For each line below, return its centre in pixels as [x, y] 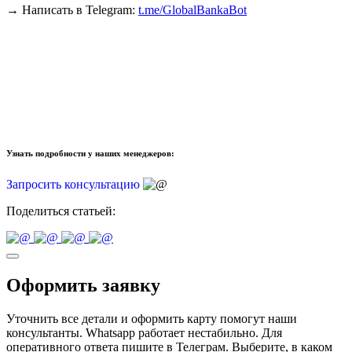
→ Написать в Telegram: [72, 9]
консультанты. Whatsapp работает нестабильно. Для [144, 332]
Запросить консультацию [75, 184]
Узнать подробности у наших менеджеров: [90, 153]
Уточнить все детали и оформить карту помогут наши [152, 318]
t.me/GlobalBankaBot [192, 9]
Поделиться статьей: [61, 211]
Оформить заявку [83, 285]
